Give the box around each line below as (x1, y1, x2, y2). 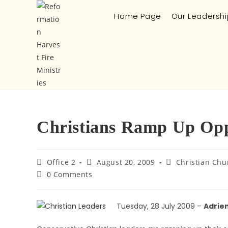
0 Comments (46, 169, 93, 179)
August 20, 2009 (96, 157, 155, 167)
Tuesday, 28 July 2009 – (117, 201, 204, 211)
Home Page (114, 11, 161, 21)
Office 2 (46, 157, 76, 167)
